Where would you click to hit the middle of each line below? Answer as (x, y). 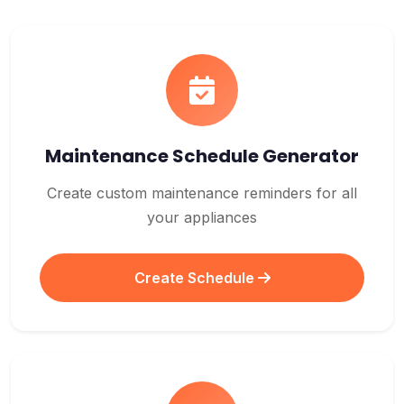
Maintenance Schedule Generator (202, 156)
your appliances (202, 217)
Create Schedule (196, 278)
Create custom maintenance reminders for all (202, 193)
